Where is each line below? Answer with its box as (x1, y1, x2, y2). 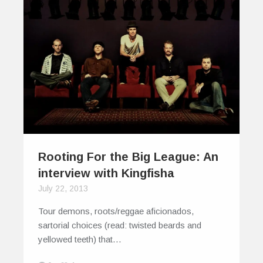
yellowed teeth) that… (38, 234, 122, 244)
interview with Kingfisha (38, 166, 174, 180)
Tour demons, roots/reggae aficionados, (38, 205, 194, 216)
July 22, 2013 (38, 183, 88, 193)
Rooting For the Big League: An (38, 150, 218, 163)
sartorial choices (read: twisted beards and (38, 220, 201, 230)
